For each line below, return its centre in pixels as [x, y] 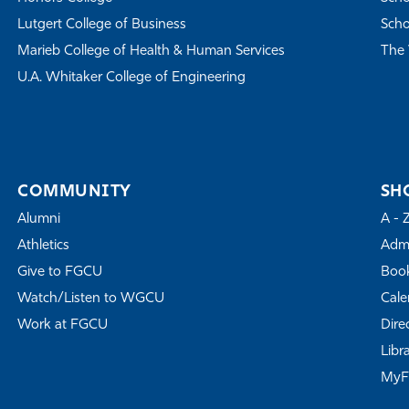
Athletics [44, 246]
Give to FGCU [60, 272]
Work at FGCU [63, 325]
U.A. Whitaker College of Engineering [132, 78]
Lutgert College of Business [102, 25]
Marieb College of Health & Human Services [152, 51]
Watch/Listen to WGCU [91, 299]
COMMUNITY [74, 192]
